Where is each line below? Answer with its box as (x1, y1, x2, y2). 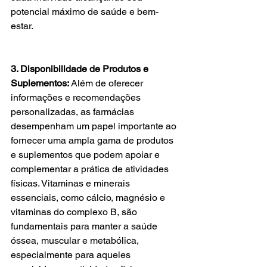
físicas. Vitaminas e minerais (11, 177, 132, 189)
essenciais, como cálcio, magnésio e (11, 191, 167, 203)
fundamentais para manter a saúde (11, 220, 160, 232)
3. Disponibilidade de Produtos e (11, 63, 151, 74)
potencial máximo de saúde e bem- (11, 5, 159, 17)
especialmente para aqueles (11, 249, 133, 260)
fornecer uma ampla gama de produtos (11, 134, 176, 146)
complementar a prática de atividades (11, 163, 171, 175)
